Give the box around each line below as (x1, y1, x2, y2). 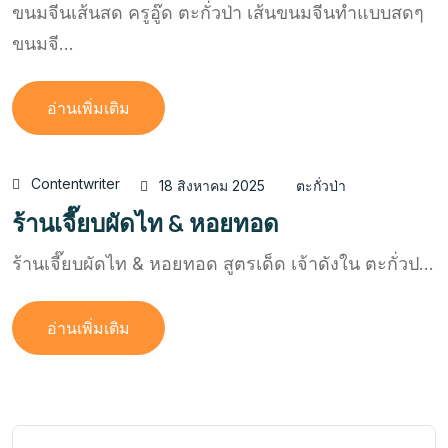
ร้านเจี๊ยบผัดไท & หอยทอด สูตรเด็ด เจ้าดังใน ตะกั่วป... (12, 253, 434, 275)
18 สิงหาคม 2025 (159, 177, 265, 195)
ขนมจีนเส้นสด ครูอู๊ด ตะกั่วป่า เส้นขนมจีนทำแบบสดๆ (12, 2, 424, 24)
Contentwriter (31, 175, 120, 193)
